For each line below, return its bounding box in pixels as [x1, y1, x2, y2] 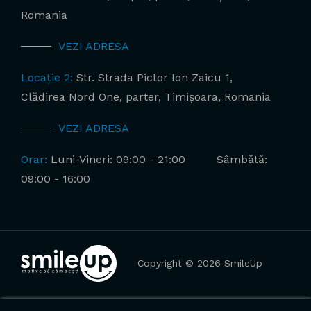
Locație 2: [21, 70, 73, 84]
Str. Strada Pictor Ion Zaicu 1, [73, 70, 233, 84]
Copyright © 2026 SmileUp [137, 258, 262, 269]
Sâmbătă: [217, 152, 267, 166]
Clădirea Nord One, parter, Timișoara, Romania [21, 90, 271, 103]
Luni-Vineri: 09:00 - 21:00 [47, 152, 189, 166]
